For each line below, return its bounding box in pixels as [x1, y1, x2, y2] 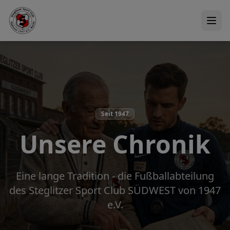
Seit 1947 [101, 109, 129, 118]
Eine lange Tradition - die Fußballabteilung [16, 169, 214, 183]
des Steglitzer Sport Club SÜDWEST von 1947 [9, 183, 221, 197]
